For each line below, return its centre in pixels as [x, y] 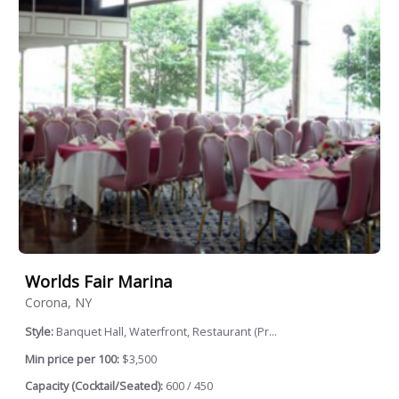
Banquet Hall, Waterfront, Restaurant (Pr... [167, 332]
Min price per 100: [72, 359]
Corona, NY [58, 303]
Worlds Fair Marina [98, 281]
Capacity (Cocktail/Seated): [94, 387]
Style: [41, 332]
